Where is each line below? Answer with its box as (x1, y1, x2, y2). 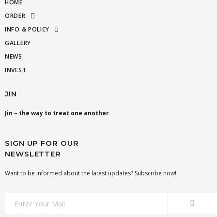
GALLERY (5, 39, 31, 47)
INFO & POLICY (5, 25, 50, 33)
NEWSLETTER (5, 149, 61, 158)
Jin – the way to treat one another (5, 109, 109, 117)
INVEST (5, 66, 27, 74)
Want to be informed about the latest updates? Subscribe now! (5, 169, 176, 177)
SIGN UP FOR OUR (5, 139, 79, 148)
